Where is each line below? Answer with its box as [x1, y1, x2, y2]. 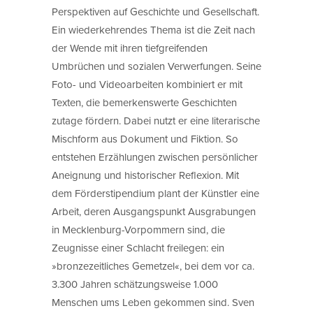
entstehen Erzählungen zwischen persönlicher [52, 149, 258, 164]
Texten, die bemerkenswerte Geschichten [52, 94, 237, 110]
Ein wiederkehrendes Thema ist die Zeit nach [52, 22, 255, 37]
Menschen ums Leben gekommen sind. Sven [52, 294, 254, 310]
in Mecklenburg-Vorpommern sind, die [52, 221, 225, 237]
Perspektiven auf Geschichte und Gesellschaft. [52, 3, 259, 19]
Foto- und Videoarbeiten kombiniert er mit [52, 76, 242, 92]
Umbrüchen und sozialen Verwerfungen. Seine [52, 58, 261, 73]
